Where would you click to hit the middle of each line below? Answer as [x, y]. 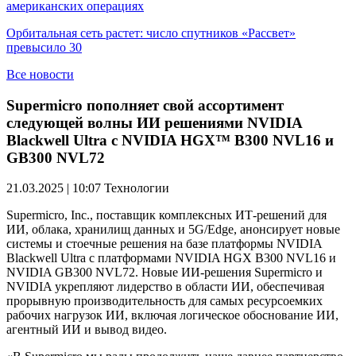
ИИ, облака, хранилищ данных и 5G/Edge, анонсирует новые [173, 230]
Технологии [137, 188]
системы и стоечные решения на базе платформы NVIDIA [164, 244]
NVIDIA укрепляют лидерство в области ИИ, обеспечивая [165, 287]
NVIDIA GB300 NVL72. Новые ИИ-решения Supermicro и [164, 273]
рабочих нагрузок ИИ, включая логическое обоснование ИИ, [172, 315]
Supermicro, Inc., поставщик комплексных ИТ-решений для [166, 215]
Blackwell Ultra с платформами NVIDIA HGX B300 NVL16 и [171, 258]
